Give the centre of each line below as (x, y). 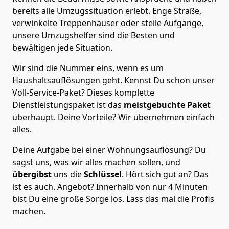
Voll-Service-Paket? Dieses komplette (83, 93)
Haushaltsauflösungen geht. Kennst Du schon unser (113, 81)
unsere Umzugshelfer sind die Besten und (94, 36)
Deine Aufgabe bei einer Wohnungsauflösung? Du (109, 150)
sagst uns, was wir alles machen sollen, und (96, 162)
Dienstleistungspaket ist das (68, 105)
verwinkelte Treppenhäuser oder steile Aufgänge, (108, 23)
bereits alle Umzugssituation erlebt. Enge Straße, (107, 11)
